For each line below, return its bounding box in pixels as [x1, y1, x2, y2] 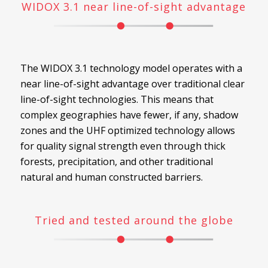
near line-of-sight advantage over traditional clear [20, 77, 245, 90]
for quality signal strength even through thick [20, 139, 226, 153]
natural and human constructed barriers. [20, 170, 203, 184]
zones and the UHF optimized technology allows [20, 123, 235, 137]
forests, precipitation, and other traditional [20, 154, 213, 168]
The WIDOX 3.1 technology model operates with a [20, 61, 242, 75]
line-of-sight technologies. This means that [20, 92, 214, 106]
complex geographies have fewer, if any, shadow [20, 108, 238, 121]
